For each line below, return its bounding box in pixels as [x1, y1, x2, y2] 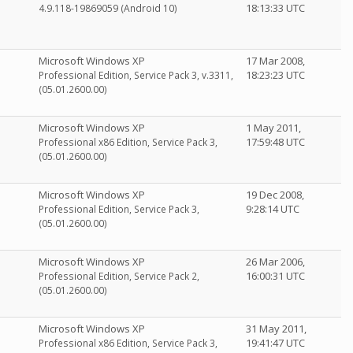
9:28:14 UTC [246, 202, 299, 216]
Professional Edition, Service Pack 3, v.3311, [39, 69, 233, 82]
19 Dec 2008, [246, 188, 304, 202]
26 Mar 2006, [246, 255, 305, 269]
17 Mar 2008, [246, 54, 305, 68]
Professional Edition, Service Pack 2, [39, 269, 199, 283]
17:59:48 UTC [246, 135, 305, 149]
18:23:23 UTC [246, 68, 305, 82]
